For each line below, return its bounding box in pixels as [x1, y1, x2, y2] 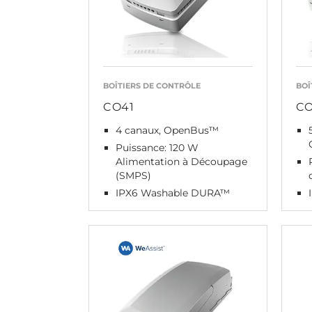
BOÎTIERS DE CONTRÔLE [103, 80, 201, 91]
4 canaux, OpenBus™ [116, 123, 219, 136]
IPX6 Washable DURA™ [116, 186, 230, 199]
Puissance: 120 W [116, 141, 198, 154]
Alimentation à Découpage [116, 155, 247, 168]
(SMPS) [116, 169, 151, 182]
